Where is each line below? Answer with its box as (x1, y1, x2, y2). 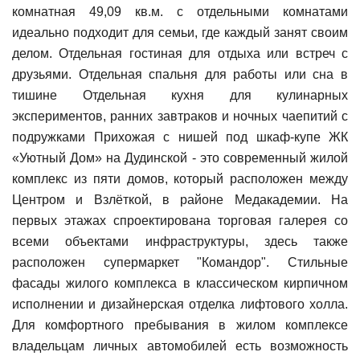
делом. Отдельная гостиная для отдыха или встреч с (12, 46, 348, 60)
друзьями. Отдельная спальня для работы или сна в (12, 67, 348, 81)
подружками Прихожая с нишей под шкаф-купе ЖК (12, 129, 348, 144)
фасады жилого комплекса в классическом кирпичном (12, 276, 348, 290)
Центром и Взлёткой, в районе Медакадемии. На (12, 192, 348, 207)
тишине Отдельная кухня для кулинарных (12, 88, 348, 102)
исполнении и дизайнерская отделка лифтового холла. (12, 297, 348, 311)
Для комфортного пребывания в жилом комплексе (12, 317, 348, 332)
